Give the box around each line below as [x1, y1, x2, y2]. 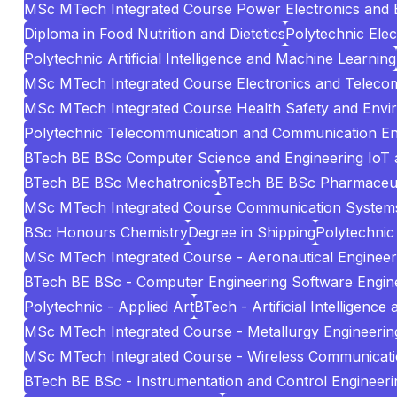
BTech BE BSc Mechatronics [24, 174, 218, 191]
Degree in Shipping [188, 223, 315, 241]
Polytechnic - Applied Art [24, 298, 194, 315]
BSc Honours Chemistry [24, 223, 188, 241]
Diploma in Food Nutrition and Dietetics [24, 25, 285, 43]
